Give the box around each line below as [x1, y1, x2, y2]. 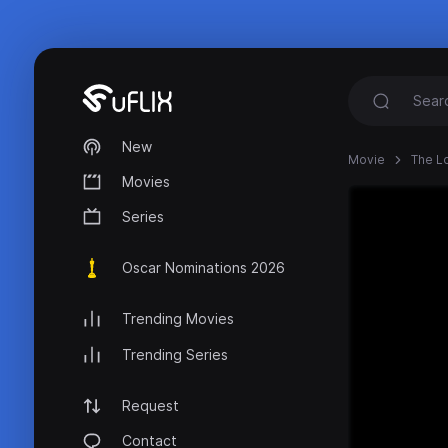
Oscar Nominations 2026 [122, 259, 285, 277]
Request [122, 396, 179, 414]
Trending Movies [122, 310, 234, 328]
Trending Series [122, 345, 228, 363]
